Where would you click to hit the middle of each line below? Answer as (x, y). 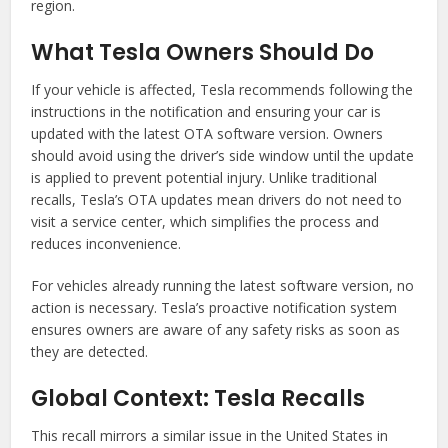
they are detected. (90, 351)
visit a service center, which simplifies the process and (205, 221)
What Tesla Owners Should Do (203, 52)
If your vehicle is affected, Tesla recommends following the (222, 89)
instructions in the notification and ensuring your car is (206, 111)
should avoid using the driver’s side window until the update (223, 155)
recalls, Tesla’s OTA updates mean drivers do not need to (217, 199)
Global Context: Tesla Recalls (198, 398)
